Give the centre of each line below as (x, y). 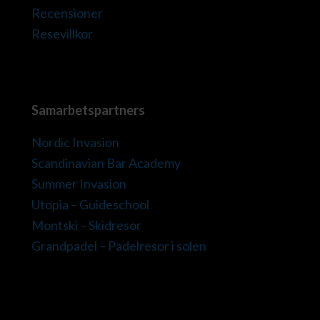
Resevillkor (62, 34)
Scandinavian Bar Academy (106, 163)
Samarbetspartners (89, 110)
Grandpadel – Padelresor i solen (119, 246)
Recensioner (67, 13)
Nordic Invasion (76, 142)
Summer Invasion (79, 184)
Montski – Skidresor (87, 225)
